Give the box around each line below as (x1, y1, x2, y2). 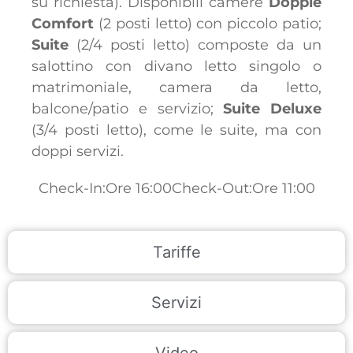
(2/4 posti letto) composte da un (76, 35, 321, 54)
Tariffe (152, 242, 201, 262)
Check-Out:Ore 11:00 (171, 179, 315, 197)
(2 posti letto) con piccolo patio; (94, 14, 321, 32)
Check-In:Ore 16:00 (38, 179, 172, 197)
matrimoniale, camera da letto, (32, 78, 321, 96)
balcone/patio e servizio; (32, 99, 224, 117)
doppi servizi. (32, 142, 124, 160)
